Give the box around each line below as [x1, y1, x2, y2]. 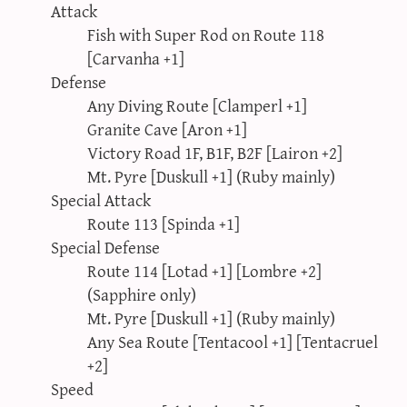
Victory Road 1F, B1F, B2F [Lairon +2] [87, 136, 342, 167]
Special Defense [51, 231, 160, 262]
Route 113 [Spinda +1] [87, 207, 240, 238]
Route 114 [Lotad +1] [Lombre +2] [87, 254, 322, 285]
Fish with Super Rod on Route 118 [87, 18, 324, 49]
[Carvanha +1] [87, 42, 184, 73]
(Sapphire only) [87, 278, 196, 309]
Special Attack [51, 184, 151, 214]
